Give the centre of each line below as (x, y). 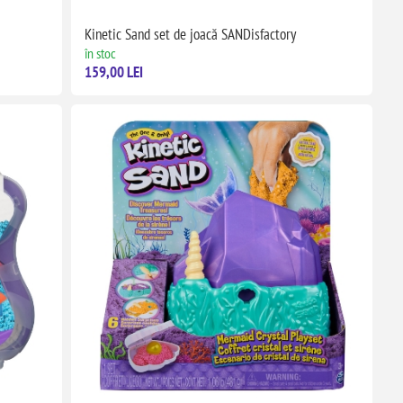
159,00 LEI (113, 72)
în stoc (100, 53)
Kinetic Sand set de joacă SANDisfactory (190, 34)
